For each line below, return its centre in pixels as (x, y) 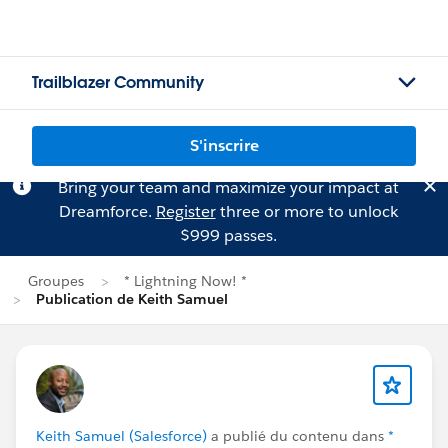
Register (185, 211)
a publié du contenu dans (297, 436)
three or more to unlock (306, 211)
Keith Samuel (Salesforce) (121, 436)
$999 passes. (228, 235)
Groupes (56, 281)
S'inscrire (224, 145)
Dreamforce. (107, 211)
